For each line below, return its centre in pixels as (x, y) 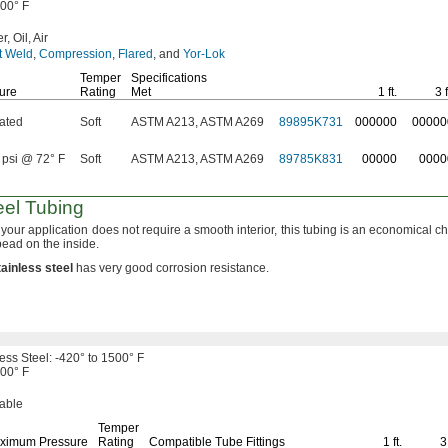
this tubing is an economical (356, 230)
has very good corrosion (141, 268)
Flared (135, 54)
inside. (81, 244)
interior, (257, 230)
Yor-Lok (204, 54)
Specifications (169, 78)
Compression (75, 54)
